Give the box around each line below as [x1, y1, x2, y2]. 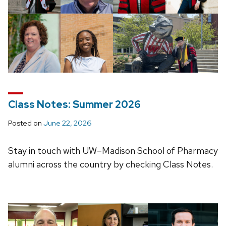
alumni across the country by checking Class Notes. [8, 158, 213, 171]
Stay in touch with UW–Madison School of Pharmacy [8, 145, 218, 157]
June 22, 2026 [43, 118, 92, 129]
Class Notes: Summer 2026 [8, 98, 141, 111]
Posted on [8, 118, 43, 129]
